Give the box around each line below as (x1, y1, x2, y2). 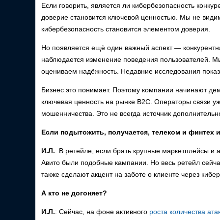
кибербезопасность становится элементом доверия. (41, 25, 210, 33)
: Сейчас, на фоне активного (55, 207, 149, 216)
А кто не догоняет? (41, 189, 107, 197)
